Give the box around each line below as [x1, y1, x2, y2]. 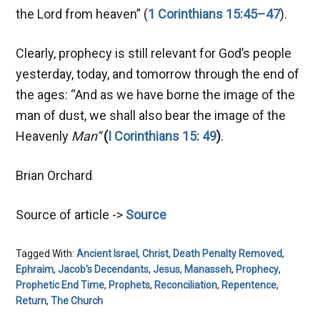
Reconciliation [154, 279, 218, 291]
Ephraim [16, 263, 54, 275]
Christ [142, 247, 169, 259]
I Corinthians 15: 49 [108, 128, 217, 144]
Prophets [109, 279, 151, 291]
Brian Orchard [16, 167, 93, 183]
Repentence [221, 279, 277, 291]
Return [16, 294, 47, 306]
